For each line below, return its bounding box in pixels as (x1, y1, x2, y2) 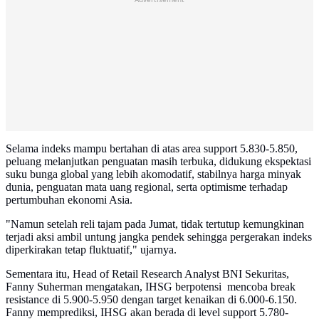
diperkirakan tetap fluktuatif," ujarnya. (6, 244, 177, 256)
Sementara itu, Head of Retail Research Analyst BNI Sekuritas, (6, 268, 289, 281)
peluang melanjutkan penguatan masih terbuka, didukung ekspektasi (6, 155, 311, 168)
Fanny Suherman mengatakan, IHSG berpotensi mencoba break (6, 281, 296, 293)
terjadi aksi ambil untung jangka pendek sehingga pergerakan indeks (6, 231, 312, 244)
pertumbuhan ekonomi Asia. (6, 194, 132, 206)
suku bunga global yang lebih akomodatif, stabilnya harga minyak (6, 168, 301, 181)
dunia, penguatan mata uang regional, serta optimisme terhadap (6, 181, 288, 194)
